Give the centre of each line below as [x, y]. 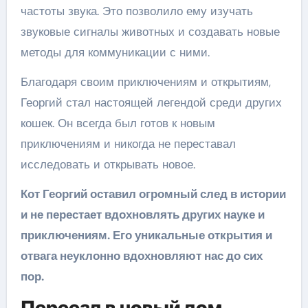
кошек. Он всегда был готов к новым [118, 123]
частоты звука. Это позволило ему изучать [136, 11]
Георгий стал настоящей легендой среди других [151, 102]
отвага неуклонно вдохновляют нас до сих [141, 256]
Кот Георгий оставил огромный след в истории [153, 194]
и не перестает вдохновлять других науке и [142, 214]
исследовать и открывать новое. [108, 164]
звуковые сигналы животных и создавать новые [150, 32]
